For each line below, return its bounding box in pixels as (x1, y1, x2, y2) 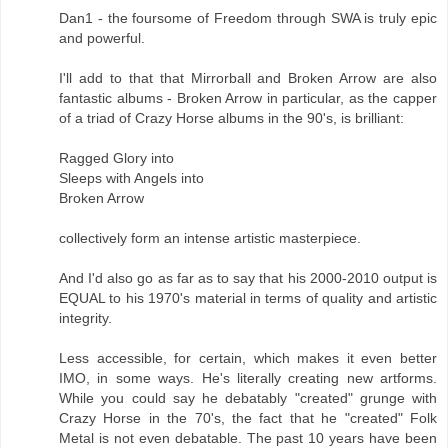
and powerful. (59, 30, 145, 47)
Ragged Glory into (59, 150, 174, 167)
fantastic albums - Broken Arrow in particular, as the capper (59, 90, 437, 107)
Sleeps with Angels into (59, 170, 204, 187)
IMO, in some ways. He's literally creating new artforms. (59, 370, 437, 387)
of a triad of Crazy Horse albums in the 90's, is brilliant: (59, 110, 404, 127)
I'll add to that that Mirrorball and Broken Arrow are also (59, 70, 437, 87)
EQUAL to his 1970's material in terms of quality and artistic (59, 290, 437, 307)
